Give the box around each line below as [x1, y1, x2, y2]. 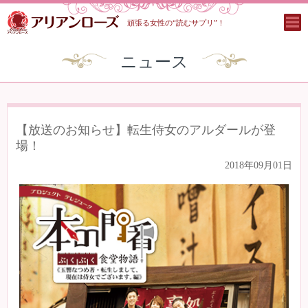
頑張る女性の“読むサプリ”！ [127, 19, 225, 27]
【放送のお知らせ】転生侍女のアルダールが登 [16, 123, 276, 137]
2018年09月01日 [225, 160, 292, 170]
